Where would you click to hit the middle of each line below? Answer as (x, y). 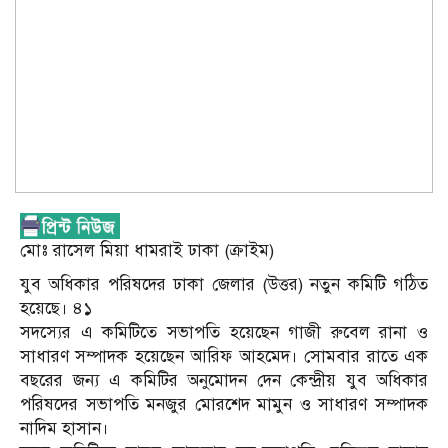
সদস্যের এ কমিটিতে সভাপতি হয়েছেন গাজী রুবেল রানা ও (224, 333)
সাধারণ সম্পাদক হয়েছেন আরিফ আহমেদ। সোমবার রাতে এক (224, 357)
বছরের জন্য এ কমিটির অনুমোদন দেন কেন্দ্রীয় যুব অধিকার (224, 381)
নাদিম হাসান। (64, 429)
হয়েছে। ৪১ (56, 309)
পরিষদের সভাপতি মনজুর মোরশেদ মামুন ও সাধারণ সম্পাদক (224, 405)
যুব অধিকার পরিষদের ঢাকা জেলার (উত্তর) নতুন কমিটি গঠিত (224, 285)
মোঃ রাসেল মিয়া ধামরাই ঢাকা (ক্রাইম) (147, 251)
